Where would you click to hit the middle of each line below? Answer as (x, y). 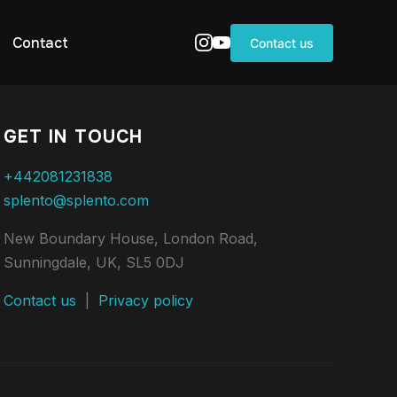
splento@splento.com (76, 200)
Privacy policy (146, 300)
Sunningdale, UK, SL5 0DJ (94, 262)
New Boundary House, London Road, (131, 238)
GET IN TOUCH (73, 137)
